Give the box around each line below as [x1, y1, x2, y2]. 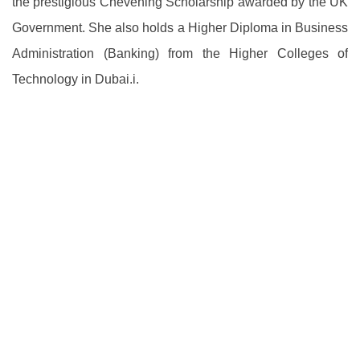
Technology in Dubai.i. [12, 72, 139, 86]
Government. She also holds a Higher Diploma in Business [12, 21, 348, 35]
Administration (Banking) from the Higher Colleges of [12, 47, 348, 60]
